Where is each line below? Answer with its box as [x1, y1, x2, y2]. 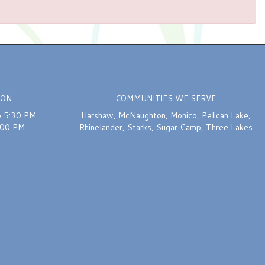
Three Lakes [205, 121, 253, 133]
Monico [170, 109, 197, 121]
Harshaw [80, 109, 114, 121]
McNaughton [118, 109, 166, 121]
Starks [127, 121, 151, 133]
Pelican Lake [201, 109, 248, 121]
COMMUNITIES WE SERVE [115, 93, 216, 104]
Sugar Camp [156, 121, 201, 133]
